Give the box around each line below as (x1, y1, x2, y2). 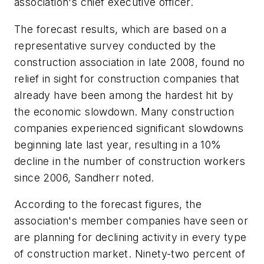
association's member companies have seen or (14, 214, 249, 227)
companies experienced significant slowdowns (14, 121, 244, 134)
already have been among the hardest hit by (14, 88, 234, 101)
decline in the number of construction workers (14, 154, 245, 167)
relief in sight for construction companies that (14, 72, 240, 85)
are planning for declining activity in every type (14, 231, 247, 244)
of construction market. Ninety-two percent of (14, 247, 245, 260)
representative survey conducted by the (14, 39, 216, 52)
